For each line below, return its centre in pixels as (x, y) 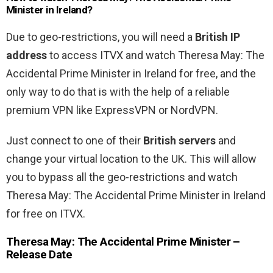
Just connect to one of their (75, 141)
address (27, 55)
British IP (218, 37)
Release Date (39, 255)
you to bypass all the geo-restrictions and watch (122, 177)
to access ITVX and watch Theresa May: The (156, 55)
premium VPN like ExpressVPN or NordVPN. (112, 110)
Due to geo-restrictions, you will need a (101, 37)
